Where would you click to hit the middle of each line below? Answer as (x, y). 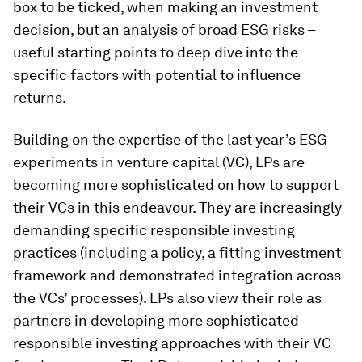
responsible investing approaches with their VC (172, 343)
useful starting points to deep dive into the (156, 52)
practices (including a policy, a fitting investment (177, 253)
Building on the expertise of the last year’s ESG (170, 139)
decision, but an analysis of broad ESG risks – (164, 29)
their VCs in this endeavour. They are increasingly (177, 207)
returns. (40, 97)
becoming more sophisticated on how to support (176, 185)
